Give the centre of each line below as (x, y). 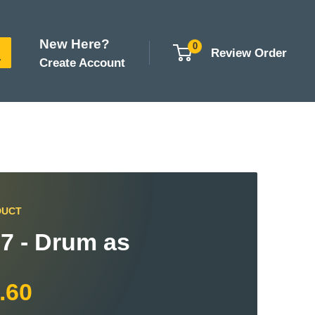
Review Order (249, 53)
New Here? (75, 44)
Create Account (82, 63)
